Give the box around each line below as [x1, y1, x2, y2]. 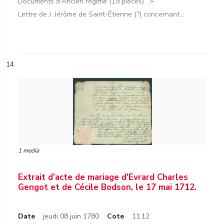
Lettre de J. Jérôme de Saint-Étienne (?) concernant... [18, 9, 184, 19]
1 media [18, 146, 39, 154]
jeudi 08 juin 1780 [43, 211, 99, 221]
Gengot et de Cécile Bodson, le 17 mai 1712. [18, 181, 196, 193]
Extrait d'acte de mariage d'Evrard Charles [18, 171, 188, 183]
